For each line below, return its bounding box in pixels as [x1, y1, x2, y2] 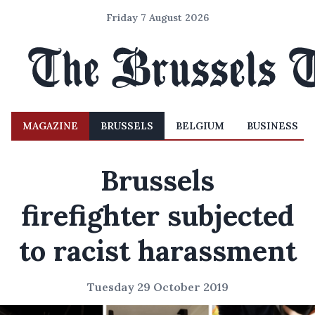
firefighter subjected [20, 198, 295, 233]
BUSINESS [247, 120, 298, 132]
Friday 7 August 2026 [106, 11, 209, 24]
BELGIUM [176, 120, 224, 132]
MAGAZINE [22, 120, 78, 132]
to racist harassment [18, 233, 297, 269]
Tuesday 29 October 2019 [86, 280, 229, 294]
